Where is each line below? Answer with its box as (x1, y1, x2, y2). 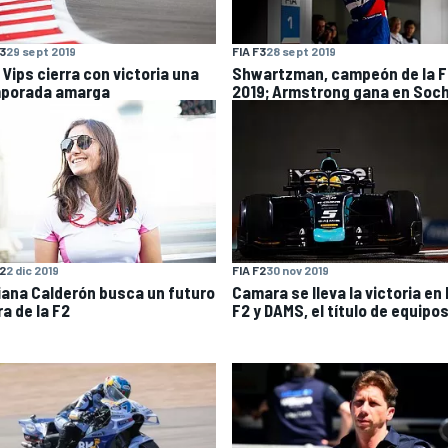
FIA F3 (232, 44, 266, 59)
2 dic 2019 (6, 263, 59, 278)
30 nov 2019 (266, 263, 329, 278)
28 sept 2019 (266, 44, 336, 59)
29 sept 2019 (6, 44, 76, 59)
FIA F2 (232, 263, 266, 278)
